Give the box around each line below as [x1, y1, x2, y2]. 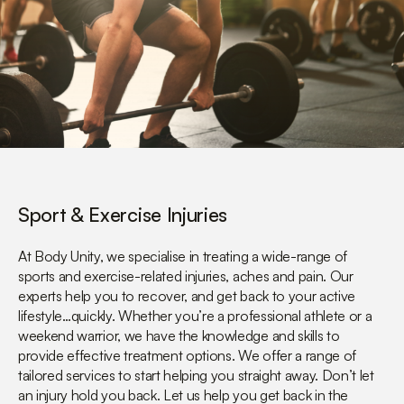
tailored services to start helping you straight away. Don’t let [18, 366, 374, 385]
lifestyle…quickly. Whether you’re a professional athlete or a [18, 307, 372, 326]
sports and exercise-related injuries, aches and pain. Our [18, 267, 353, 286]
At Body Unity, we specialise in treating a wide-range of [18, 247, 348, 266]
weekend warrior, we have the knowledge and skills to [18, 326, 340, 345]
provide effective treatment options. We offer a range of [18, 346, 357, 365]
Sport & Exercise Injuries [18, 202, 227, 227]
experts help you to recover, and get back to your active [18, 287, 356, 306]
